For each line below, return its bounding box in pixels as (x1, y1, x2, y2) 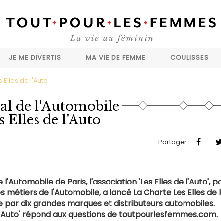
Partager (158, 137, 188, 147)
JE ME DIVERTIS (9, 53, 61, 62)
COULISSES (170, 53, 209, 62)
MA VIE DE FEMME (86, 53, 146, 62)
